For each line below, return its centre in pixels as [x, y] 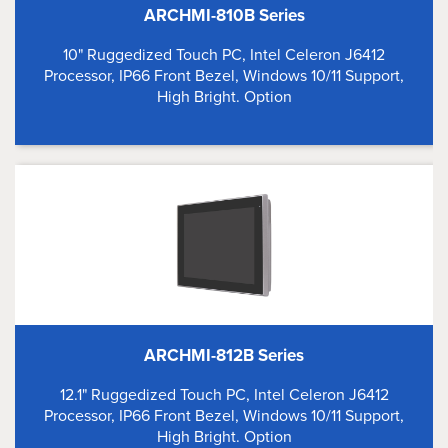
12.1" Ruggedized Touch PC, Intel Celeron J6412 [224, 394]
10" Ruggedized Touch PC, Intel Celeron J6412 [224, 54]
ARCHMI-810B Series [224, 15]
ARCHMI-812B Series [224, 355]
